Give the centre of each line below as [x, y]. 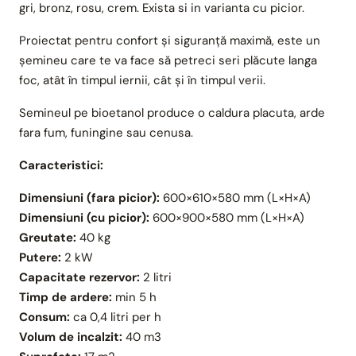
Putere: [40, 257]
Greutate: [48, 237]
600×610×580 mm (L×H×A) [235, 197]
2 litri [156, 277]
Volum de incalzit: [71, 337]
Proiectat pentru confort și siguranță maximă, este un [170, 40]
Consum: [44, 317]
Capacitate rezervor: [79, 277]
